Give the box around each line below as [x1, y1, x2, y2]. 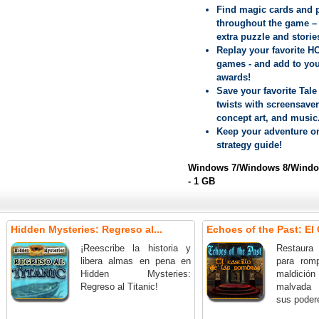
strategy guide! [216, 140, 282, 150]
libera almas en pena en [80, 256, 191, 266]
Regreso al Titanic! [80, 281, 158, 292]
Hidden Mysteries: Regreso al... [11, 224, 162, 235]
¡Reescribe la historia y [80, 243, 191, 253]
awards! [216, 72, 251, 83]
